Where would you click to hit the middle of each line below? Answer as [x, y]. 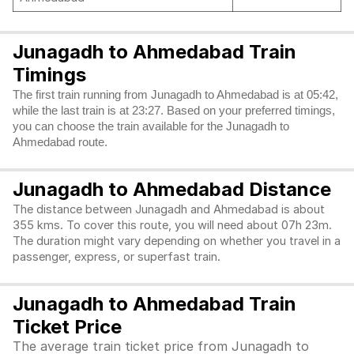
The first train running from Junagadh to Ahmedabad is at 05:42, [175, 95]
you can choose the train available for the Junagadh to [151, 126]
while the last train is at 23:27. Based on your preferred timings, [174, 111]
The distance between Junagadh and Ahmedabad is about [169, 209]
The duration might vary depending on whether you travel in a [177, 241]
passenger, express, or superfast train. [118, 257]
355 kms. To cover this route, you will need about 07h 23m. [172, 225]
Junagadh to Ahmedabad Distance [172, 189]
